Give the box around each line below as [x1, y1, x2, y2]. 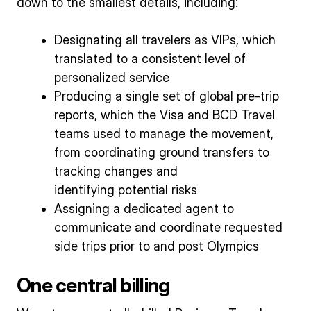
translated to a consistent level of [54, 51, 246, 67]
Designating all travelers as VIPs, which [54, 33, 276, 48]
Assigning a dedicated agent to [54, 201, 234, 217]
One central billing [17, 273, 170, 298]
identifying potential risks [54, 183, 197, 198]
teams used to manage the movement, [54, 126, 274, 142]
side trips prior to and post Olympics [54, 239, 259, 254]
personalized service [54, 70, 169, 85]
